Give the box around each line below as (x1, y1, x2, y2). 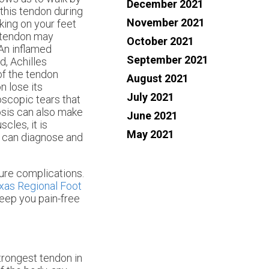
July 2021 (127, 91, 174, 104)
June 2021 (127, 109, 178, 122)
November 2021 (127, 16, 205, 29)
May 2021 (127, 128, 174, 141)
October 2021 (127, 35, 194, 48)
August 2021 (127, 72, 189, 85)
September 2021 (127, 53, 208, 67)
